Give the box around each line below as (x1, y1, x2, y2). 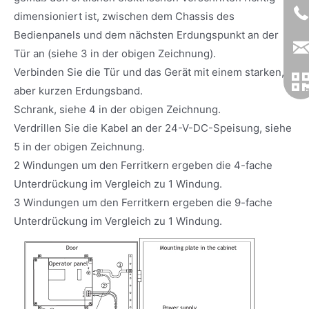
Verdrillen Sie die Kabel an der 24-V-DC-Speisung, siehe (14, 121, 292, 134)
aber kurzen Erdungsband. (14, 83, 143, 97)
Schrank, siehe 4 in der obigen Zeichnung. (14, 102, 221, 116)
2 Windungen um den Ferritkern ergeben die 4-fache (14, 158, 272, 172)
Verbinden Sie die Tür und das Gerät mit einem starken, (14, 65, 284, 79)
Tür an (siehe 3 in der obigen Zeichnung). (14, 46, 216, 60)
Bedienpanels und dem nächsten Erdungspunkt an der (14, 28, 279, 41)
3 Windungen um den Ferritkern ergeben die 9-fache (14, 195, 272, 209)
